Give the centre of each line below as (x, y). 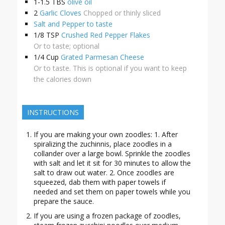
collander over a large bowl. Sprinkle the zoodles (112, 154)
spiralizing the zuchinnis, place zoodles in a (102, 144)
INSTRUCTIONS (53, 113)
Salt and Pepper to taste (73, 24)
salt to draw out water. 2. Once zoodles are (104, 173)
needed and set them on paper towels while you (112, 192)
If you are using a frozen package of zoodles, (107, 216)
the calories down (62, 79)
